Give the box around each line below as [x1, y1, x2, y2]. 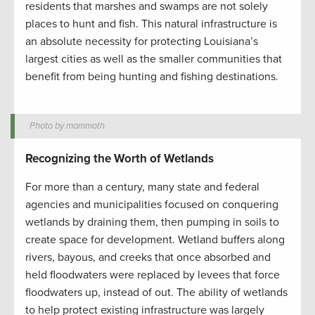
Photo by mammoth [30, 120, 105, 132]
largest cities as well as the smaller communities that [25, 52, 282, 67]
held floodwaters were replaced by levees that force [25, 268, 280, 283]
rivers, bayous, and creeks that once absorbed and [25, 250, 271, 265]
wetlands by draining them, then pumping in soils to [25, 215, 279, 230]
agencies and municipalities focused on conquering [25, 198, 278, 212]
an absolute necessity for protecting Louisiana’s [25, 34, 258, 49]
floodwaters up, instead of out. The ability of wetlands [25, 285, 288, 300]
